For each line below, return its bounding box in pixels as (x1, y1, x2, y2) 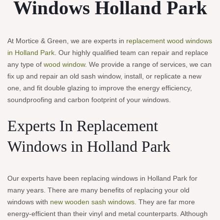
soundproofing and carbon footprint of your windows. (7, 96, 171, 104)
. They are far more (135, 198, 195, 206)
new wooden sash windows (50, 198, 135, 206)
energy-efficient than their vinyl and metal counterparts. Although (7, 210, 208, 218)
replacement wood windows (126, 37, 212, 45)
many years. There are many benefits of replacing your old (7, 186, 190, 194)
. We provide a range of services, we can (85, 60, 212, 68)
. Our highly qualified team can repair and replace (55, 49, 208, 56)
